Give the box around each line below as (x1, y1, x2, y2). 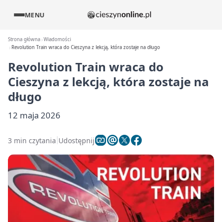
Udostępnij (58, 135, 95, 145)
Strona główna (8, 36, 40, 43)
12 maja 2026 (8, 110, 60, 121)
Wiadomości (44, 36, 71, 43)
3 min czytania (8, 135, 56, 145)
